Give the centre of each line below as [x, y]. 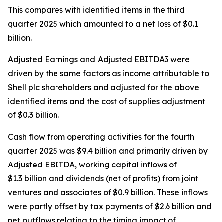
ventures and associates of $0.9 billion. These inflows [108, 192]
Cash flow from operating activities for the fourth [101, 137]
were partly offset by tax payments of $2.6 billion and [110, 206]
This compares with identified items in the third [96, 10]
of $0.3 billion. [33, 115]
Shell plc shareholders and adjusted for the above [104, 87]
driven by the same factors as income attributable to [109, 73]
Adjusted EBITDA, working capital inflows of [92, 165]
